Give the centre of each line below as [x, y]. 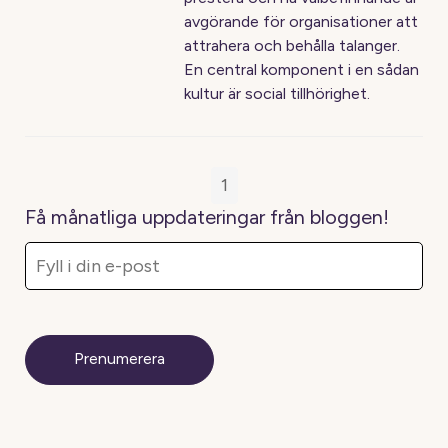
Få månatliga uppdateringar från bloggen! [207, 217]
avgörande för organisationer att [301, 21]
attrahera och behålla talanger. [292, 45]
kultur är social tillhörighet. [277, 93]
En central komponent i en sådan [302, 69]
